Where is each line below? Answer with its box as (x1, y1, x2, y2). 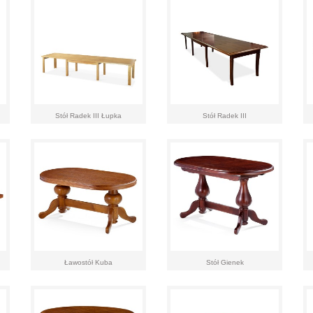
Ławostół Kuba (64, 259, 112, 266)
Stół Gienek (205, 259, 244, 266)
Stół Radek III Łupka (55, 112, 122, 119)
